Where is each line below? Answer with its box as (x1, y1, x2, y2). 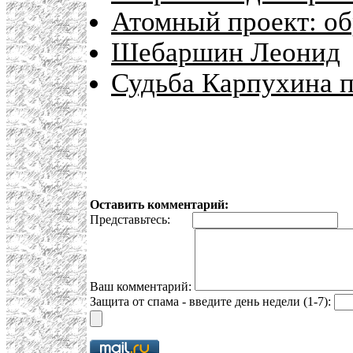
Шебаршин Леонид (111, 37, 340, 68)
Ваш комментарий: (90, 280, 195, 294)
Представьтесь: (90, 213, 192, 227)
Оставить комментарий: (90, 198, 229, 212)
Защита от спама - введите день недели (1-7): (90, 295, 334, 309)
